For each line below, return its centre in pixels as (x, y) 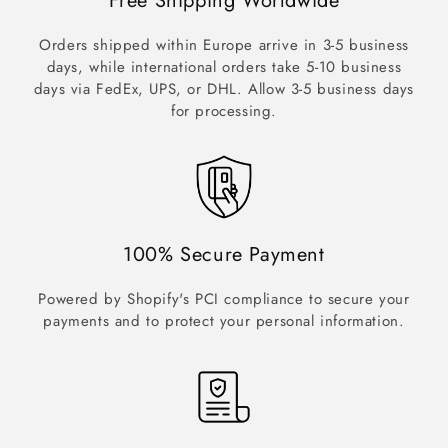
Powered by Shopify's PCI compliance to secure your (224, 299)
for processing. (224, 111)
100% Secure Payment (224, 254)
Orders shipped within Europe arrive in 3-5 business (224, 45)
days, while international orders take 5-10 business (224, 67)
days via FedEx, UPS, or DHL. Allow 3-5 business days (224, 89)
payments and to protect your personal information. (224, 321)
